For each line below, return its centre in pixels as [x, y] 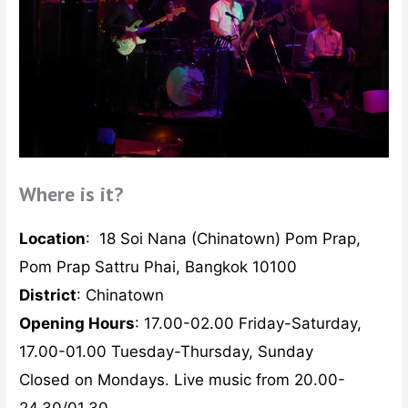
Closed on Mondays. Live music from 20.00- [183, 380]
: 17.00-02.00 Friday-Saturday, [249, 324]
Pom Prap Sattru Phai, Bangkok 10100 [158, 267]
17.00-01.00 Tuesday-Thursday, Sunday [167, 352]
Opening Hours [77, 324]
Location [53, 239]
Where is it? [71, 194]
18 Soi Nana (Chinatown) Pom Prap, [230, 239]
